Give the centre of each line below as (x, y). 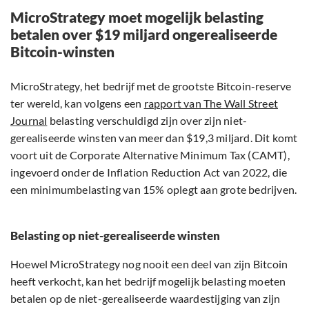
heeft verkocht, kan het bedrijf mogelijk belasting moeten (148, 281)
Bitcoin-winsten (62, 52)
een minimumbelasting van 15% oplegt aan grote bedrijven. (154, 190)
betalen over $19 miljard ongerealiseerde (144, 34)
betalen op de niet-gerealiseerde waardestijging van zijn (146, 299)
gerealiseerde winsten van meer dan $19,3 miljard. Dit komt (154, 138)
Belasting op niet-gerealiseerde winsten (115, 236)
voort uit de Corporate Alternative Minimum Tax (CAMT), (150, 155)
